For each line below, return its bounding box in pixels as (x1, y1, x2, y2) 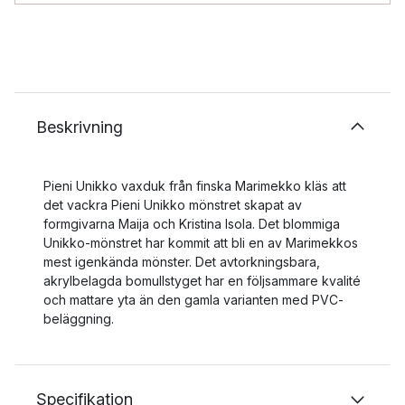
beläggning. (43, 311, 114, 326)
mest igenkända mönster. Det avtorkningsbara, (43, 254, 320, 269)
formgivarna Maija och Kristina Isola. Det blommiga (43, 216, 340, 231)
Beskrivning (36, 118, 123, 137)
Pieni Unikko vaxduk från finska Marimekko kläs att (43, 178, 346, 193)
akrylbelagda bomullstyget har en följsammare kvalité (43, 273, 361, 288)
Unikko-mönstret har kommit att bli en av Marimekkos (43, 235, 358, 250)
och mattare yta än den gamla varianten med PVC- (43, 292, 344, 307)
